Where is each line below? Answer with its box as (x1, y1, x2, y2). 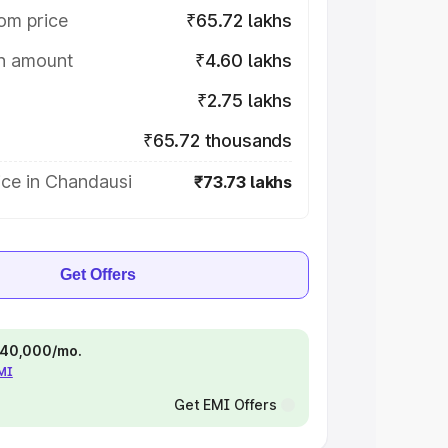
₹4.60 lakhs (194, 50, 292, 71)
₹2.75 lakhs (196, 90, 292, 111)
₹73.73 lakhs (194, 172, 292, 192)
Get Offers (60, 266, 136, 283)
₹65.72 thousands (142, 130, 292, 151)
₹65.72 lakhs (186, 10, 292, 31)
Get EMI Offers (173, 396, 277, 413)
